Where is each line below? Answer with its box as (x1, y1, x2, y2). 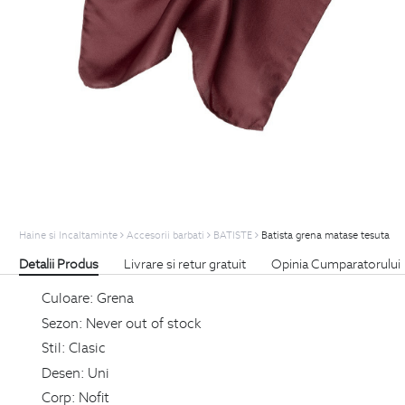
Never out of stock (85, 313, 202, 332)
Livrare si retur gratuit (124, 256, 246, 273)
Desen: (41, 363, 85, 381)
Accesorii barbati (127, 229, 204, 242)
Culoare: (41, 287, 94, 306)
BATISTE (213, 229, 252, 242)
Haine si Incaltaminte (19, 229, 118, 242)
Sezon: (41, 313, 83, 332)
